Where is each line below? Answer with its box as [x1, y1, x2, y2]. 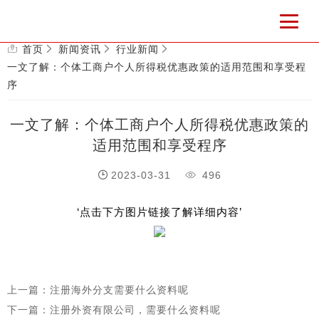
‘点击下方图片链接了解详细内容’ [77, 206, 242, 218]
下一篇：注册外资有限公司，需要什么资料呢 [7, 304, 221, 315]
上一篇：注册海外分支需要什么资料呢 [7, 284, 189, 296]
